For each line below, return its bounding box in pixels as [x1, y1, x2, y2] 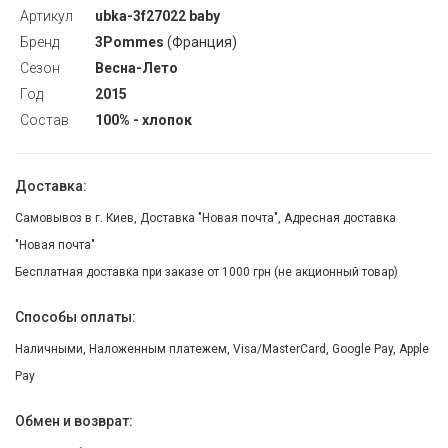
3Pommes [95, 34, 164, 50]
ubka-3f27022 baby [95, 8, 220, 24]
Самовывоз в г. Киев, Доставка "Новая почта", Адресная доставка [15, 211, 396, 225]
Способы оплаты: [15, 309, 136, 325]
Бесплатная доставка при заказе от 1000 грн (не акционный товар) [15, 265, 398, 279]
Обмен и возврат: [15, 413, 133, 429]
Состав [20, 112, 69, 128]
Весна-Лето [95, 60, 178, 76]
